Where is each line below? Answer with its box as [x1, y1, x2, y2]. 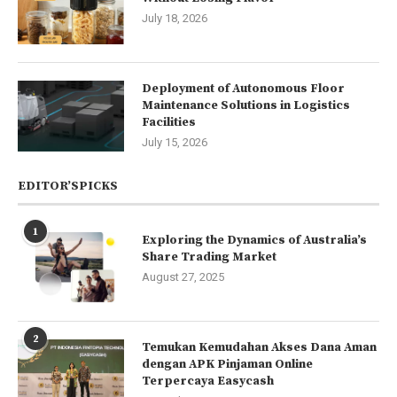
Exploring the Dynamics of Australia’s [142, 231, 367, 248]
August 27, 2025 [142, 269, 224, 284]
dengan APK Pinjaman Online [142, 355, 313, 372]
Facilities [142, 113, 196, 130]
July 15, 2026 [142, 135, 207, 149]
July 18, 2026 [142, 11, 207, 25]
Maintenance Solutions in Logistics [142, 97, 350, 113]
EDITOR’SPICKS [18, 177, 118, 194]
